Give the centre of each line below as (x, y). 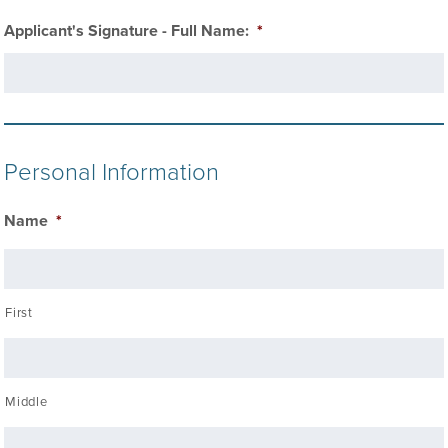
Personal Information (112, 172)
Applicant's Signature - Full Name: (127, 31)
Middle (26, 402)
